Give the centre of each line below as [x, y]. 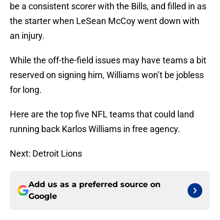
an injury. [27, 36]
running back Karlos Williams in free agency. [95, 129]
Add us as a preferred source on [95, 185]
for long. [26, 90]
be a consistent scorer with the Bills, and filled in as [108, 6]
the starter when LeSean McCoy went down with [105, 21]
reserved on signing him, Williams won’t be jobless [107, 75]
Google [43, 196]
